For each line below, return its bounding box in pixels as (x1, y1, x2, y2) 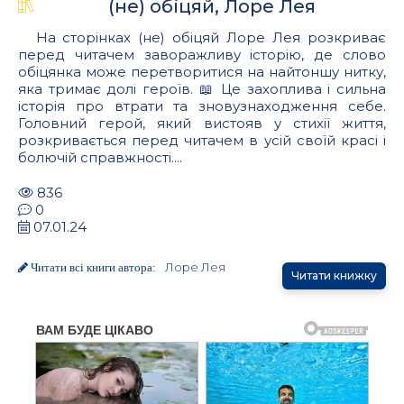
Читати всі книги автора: (28, 261, 156, 273)
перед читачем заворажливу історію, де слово (18, 45, 386, 63)
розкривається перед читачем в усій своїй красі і (18, 131, 386, 149)
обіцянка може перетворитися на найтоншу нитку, (18, 62, 386, 80)
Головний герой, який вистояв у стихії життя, (18, 114, 386, 132)
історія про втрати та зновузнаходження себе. (18, 96, 386, 115)
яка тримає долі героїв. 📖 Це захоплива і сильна (18, 79, 386, 97)
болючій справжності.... (18, 148, 182, 166)
